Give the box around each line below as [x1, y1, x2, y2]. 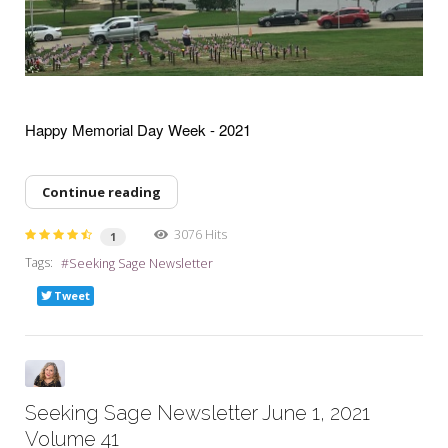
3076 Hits [168, 225, 227, 243]
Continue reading [42, 183, 161, 202]
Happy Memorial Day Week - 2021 [25, 119, 251, 141]
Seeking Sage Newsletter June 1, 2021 [25, 401, 370, 426]
